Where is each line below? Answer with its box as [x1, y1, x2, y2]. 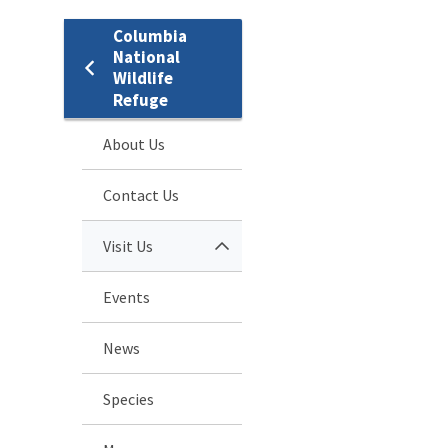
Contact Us [103, 184, 179, 205]
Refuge [113, 88, 168, 111]
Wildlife [113, 66, 173, 89]
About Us [103, 133, 165, 154]
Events [103, 286, 150, 307]
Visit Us [103, 235, 153, 256]
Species [103, 388, 154, 409]
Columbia [113, 24, 187, 47]
